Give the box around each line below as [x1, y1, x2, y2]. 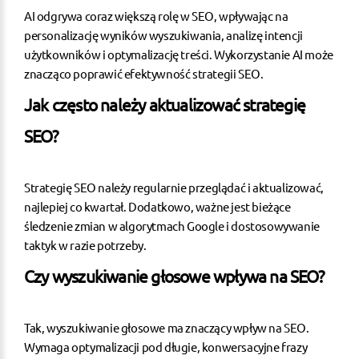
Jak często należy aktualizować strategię [24, 94, 305, 115]
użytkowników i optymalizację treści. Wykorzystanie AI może [24, 46, 333, 63]
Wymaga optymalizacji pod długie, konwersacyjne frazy [24, 339, 308, 355]
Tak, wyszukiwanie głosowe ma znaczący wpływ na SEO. [24, 320, 309, 336]
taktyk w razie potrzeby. [24, 237, 147, 253]
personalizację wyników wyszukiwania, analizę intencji [24, 27, 303, 43]
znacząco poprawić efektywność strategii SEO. [24, 66, 264, 82]
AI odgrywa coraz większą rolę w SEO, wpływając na [24, 8, 288, 24]
